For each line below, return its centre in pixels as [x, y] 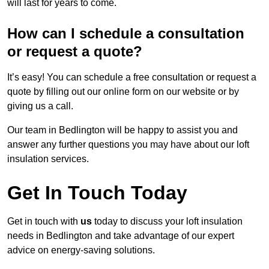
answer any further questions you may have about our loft [128, 145]
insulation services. [48, 159]
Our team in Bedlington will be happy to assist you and [122, 130]
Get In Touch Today [97, 193]
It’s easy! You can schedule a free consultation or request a [132, 77]
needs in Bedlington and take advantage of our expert [121, 236]
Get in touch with [44, 222]
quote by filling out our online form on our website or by [123, 92]
